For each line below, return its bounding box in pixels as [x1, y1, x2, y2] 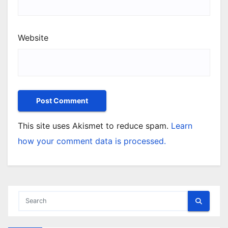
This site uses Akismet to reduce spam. [18, 121, 171, 131]
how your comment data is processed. [18, 136, 166, 147]
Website [18, 33, 48, 43]
